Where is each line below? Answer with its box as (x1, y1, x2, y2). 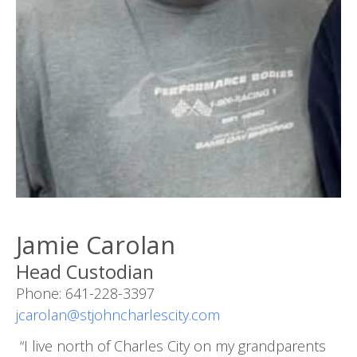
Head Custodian (16, 258, 154, 284)
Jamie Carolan (16, 227, 175, 261)
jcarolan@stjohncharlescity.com (16, 304, 220, 324)
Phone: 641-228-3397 (16, 283, 155, 303)
